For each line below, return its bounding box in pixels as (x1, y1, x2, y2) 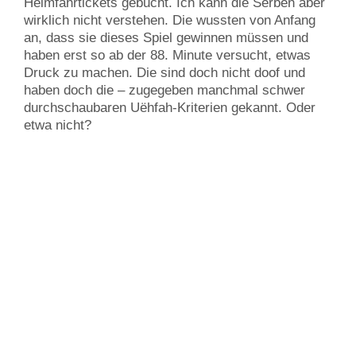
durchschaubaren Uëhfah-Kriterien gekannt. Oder (24, 100, 315, 116)
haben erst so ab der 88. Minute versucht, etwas (24, 48, 311, 64)
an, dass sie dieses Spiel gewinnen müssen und (24, 30, 308, 46)
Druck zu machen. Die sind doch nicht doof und (24, 65, 305, 81)
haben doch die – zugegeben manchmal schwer (24, 83, 305, 99)
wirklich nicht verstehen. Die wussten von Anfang (24, 13, 315, 29)
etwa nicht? (24, 118, 91, 133)
